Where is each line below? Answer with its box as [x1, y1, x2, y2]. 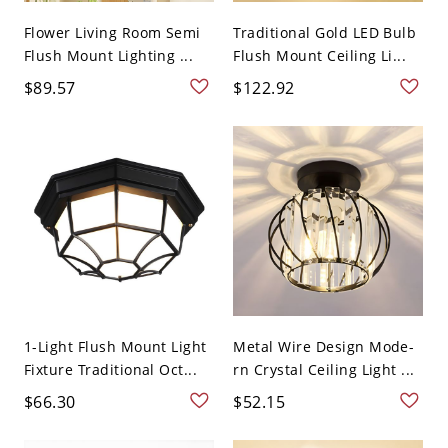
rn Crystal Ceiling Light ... [233, 360, 415, 380]
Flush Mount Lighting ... [23, 46, 194, 66]
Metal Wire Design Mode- [233, 337, 415, 357]
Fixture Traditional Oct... [23, 360, 198, 380]
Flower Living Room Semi [23, 23, 201, 43]
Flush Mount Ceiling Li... [233, 46, 407, 66]
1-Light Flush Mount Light [23, 337, 207, 357]
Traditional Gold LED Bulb [233, 23, 417, 43]
